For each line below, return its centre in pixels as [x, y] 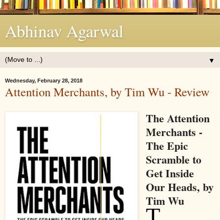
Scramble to [173, 159]
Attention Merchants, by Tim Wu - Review [107, 92]
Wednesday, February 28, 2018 [44, 81]
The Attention [178, 118]
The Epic [167, 145]
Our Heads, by [179, 187]
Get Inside [170, 173]
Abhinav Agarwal [64, 31]
